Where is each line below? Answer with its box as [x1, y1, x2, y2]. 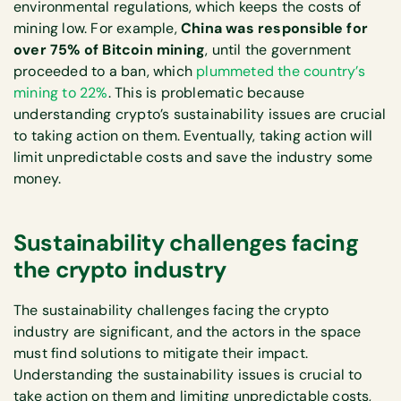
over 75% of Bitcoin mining [13, 39, 206, 59]
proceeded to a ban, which [13, 61, 197, 81]
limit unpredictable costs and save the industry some [13, 147, 373, 166]
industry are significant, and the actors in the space [13, 321, 362, 341]
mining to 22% [13, 82, 108, 102]
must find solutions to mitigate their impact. [13, 343, 309, 363]
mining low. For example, [13, 18, 181, 38]
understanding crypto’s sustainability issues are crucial [13, 104, 387, 124]
